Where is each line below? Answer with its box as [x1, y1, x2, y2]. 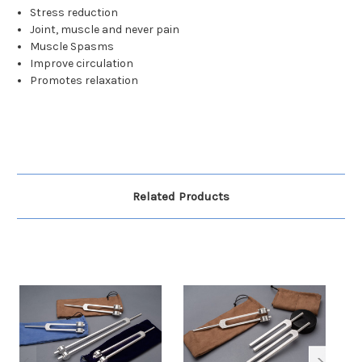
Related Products [133, 189, 229, 204]
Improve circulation [30, 57, 134, 71]
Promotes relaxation [30, 74, 139, 88]
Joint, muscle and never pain [30, 23, 180, 37]
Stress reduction [30, 6, 119, 20]
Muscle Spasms [30, 40, 115, 54]
